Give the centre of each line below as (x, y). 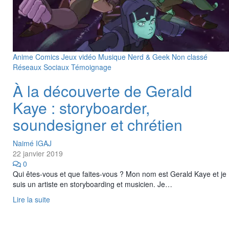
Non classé (190, 56)
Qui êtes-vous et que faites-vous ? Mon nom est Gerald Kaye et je (120, 174)
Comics (48, 56)
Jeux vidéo (80, 56)
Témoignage (91, 67)
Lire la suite (31, 199)
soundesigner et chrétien (98, 124)
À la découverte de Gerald (102, 90)
